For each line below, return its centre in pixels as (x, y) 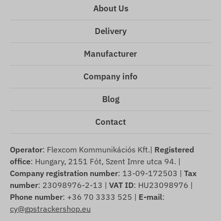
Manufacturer (110, 54)
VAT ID (121, 185)
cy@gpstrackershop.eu (50, 209)
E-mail (150, 197)
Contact (110, 122)
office (20, 162)
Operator (26, 150)
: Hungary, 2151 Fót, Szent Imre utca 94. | (106, 162)
